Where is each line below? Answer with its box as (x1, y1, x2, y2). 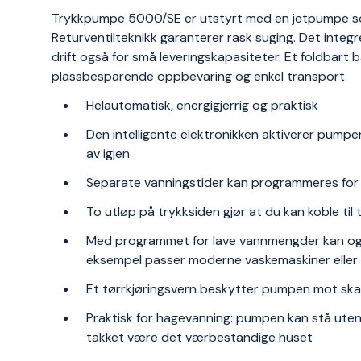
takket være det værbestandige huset (86, 329, 313, 346)
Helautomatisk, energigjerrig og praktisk (86, 97, 319, 114)
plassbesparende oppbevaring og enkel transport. (52, 68, 347, 85)
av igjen (86, 145, 131, 162)
